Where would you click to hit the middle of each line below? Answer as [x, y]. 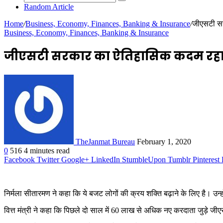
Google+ [75, 159]
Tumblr [179, 159]
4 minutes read [47, 150]
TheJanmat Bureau [105, 141]
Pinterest [206, 159]
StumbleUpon [144, 159]
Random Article [49, 7]
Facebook [19, 159]
